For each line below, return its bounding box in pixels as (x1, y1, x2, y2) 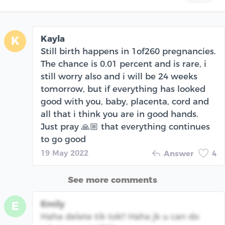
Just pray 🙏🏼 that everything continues (41, 121, 210, 132)
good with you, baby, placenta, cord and (41, 96, 209, 106)
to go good (41, 134, 86, 144)
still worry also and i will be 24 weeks (41, 71, 197, 81)
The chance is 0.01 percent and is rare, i (41, 58, 206, 69)
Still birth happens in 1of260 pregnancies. (41, 46, 216, 56)
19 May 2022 (41, 148, 88, 158)
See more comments (68, 174, 157, 185)
